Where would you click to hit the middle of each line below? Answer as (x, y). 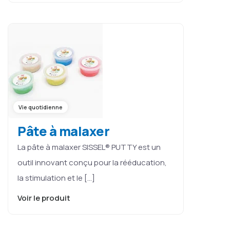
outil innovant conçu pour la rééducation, (92, 162)
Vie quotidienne (41, 107)
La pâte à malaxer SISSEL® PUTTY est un (89, 147)
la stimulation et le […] (56, 178)
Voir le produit (45, 198)
